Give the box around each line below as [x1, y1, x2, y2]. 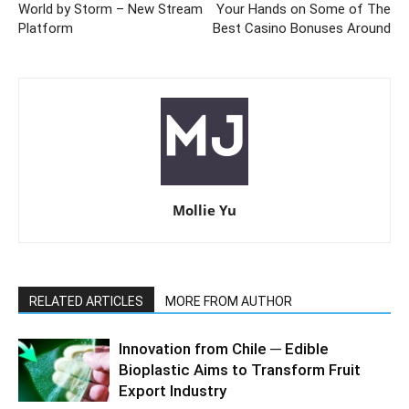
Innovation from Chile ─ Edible [119, 339, 329, 358]
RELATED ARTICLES [29, 293, 143, 309]
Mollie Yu [173, 200, 236, 219]
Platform [18, 19, 73, 37]
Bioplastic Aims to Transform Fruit [119, 360, 361, 379]
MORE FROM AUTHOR [165, 293, 292, 309]
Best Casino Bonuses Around [213, 19, 391, 37]
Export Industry [119, 381, 226, 400]
